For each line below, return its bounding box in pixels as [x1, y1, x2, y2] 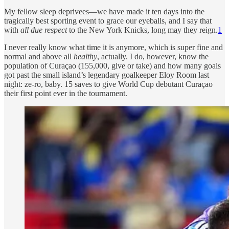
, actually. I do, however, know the [97, 52, 209, 61]
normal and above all [4, 52, 74, 61]
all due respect [20, 25, 67, 34]
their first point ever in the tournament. [4, 88, 127, 98]
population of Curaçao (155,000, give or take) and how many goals [4, 61, 221, 70]
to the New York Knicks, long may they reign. [67, 25, 218, 34]
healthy [74, 52, 97, 61]
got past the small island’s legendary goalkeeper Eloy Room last [4, 70, 209, 79]
